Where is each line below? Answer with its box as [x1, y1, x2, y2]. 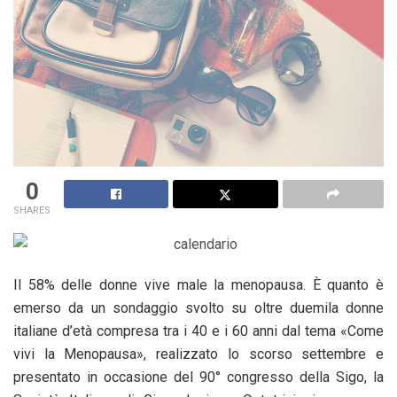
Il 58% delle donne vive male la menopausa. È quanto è [13, 276, 384, 293]
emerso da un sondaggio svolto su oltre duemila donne [13, 299, 384, 316]
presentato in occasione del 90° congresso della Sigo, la [13, 368, 384, 385]
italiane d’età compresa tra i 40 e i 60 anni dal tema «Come [13, 322, 384, 339]
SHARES [13, 204, 51, 216]
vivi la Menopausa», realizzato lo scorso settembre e [13, 345, 384, 362]
